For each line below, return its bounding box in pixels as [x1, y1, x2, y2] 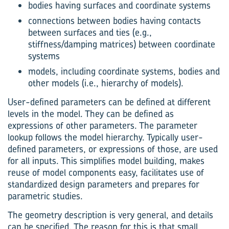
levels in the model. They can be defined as [8, 107, 174, 120]
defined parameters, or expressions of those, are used [8, 143, 218, 155]
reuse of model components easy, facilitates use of [8, 166, 204, 179]
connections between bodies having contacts [28, 14, 201, 27]
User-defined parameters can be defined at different [8, 96, 211, 108]
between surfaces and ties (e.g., [28, 26, 152, 39]
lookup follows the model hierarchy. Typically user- [8, 131, 203, 144]
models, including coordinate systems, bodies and [28, 65, 220, 78]
